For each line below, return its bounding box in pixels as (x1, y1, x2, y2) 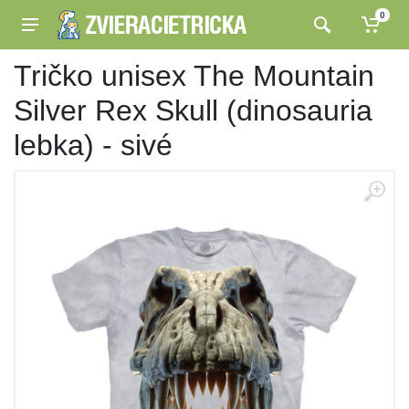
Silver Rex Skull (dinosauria (14, 94, 372, 127)
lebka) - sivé (14, 129, 173, 162)
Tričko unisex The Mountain (14, 59, 374, 92)
